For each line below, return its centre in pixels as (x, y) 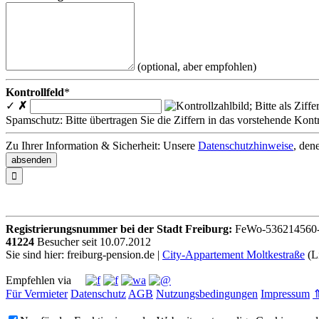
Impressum (285, 293)
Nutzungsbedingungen (207, 293)
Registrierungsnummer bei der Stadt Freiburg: (119, 229)
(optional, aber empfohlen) (197, 66)
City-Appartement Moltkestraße (234, 254)
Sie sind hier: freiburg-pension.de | (84, 254)
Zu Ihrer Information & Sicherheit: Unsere (102, 145)
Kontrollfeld (35, 92)
